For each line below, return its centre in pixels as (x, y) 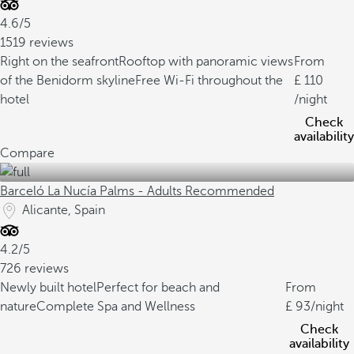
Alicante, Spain (64, 210)
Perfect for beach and (158, 288)
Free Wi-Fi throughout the (209, 81)
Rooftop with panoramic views (206, 62)
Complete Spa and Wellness (116, 307)
